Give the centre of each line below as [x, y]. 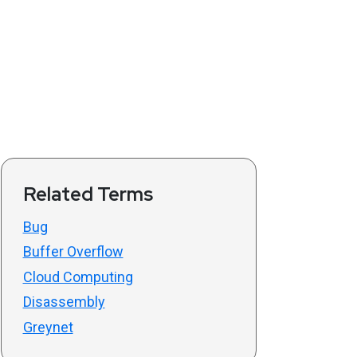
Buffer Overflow [73, 252]
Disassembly [64, 302]
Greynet [48, 327]
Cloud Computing [78, 277]
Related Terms [88, 194]
